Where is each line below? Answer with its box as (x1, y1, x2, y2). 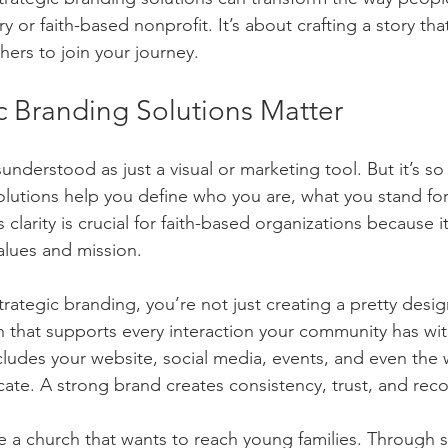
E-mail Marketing (275, 163, 381, 182)
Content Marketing (260, 3, 380, 22)
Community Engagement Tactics (17, 3, 220, 22)
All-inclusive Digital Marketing (50, 163, 235, 182)
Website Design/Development (174, 83, 364, 102)
